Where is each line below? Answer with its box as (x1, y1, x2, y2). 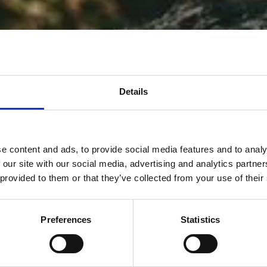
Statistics (181, 215, 220, 225)
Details (119, 86, 148, 97)
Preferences (41, 215, 92, 225)
